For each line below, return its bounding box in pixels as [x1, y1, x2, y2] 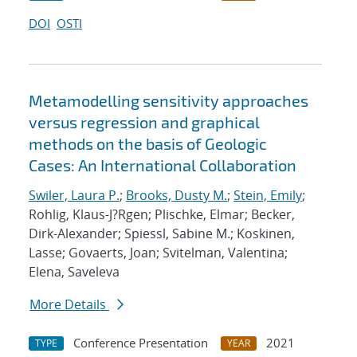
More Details [29, 296, 109, 314]
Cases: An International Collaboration [29, 155, 296, 175]
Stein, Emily [233, 186, 302, 205]
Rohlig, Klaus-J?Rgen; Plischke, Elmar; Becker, [29, 206, 295, 224]
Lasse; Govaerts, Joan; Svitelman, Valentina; [29, 244, 288, 262]
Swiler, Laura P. [29, 186, 120, 205]
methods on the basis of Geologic [29, 134, 267, 154]
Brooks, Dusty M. [126, 186, 227, 205]
